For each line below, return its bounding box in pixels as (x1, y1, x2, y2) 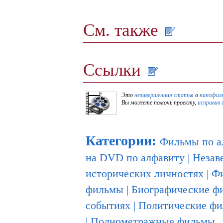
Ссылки (83, 60, 145, 80)
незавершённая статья (134, 92, 194, 99)
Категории (86, 133, 152, 149)
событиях (86, 199, 130, 212)
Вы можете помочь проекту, (121, 99, 198, 107)
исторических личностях (86, 167, 204, 180)
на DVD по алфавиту (86, 151, 185, 164)
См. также (83, 20, 163, 40)
